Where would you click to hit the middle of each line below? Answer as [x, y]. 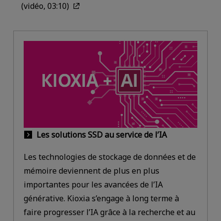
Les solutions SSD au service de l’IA [101, 134]
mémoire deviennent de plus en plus [91, 171]
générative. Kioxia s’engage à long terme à [101, 199]
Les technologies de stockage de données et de [110, 157]
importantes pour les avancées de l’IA [93, 185]
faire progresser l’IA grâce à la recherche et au [109, 212]
